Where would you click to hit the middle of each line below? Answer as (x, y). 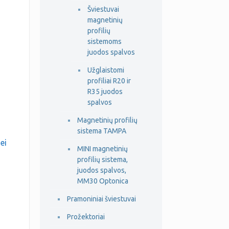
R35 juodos (105, 91)
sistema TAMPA (101, 131)
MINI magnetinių (102, 149)
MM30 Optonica (102, 181)
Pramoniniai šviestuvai (101, 199)
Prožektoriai (86, 217)
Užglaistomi (106, 70)
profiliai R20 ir (109, 81)
